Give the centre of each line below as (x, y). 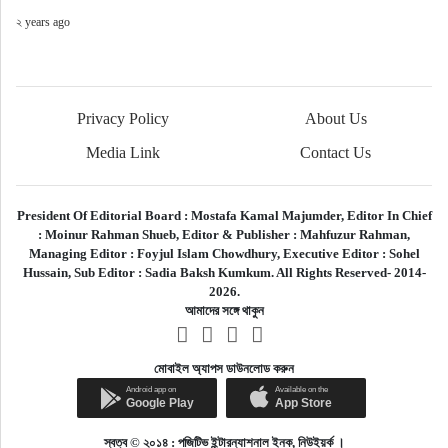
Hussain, (48, 272)
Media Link (122, 152)
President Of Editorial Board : (103, 215)
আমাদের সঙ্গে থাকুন (224, 310)
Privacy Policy (122, 118)
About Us (335, 118)
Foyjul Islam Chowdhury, (209, 253)
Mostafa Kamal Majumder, (268, 215)
